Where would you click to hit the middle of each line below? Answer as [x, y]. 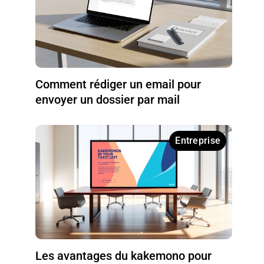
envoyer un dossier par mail [108, 99]
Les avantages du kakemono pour [124, 255]
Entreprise [198, 140]
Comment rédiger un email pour [118, 84]
